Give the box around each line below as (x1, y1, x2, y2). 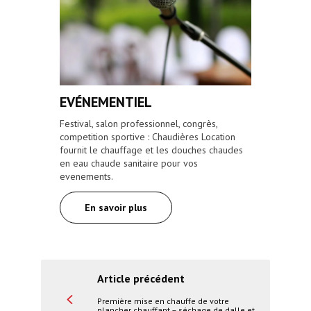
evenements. (60, 170, 113, 183)
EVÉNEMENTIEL (60, 93, 152, 112)
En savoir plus (85, 201, 147, 215)
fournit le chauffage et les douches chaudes (60, 144, 243, 157)
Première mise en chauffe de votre (97, 296, 229, 307)
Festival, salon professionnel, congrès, (60, 117, 217, 131)
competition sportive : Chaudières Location (60, 131, 235, 144)
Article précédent (97, 271, 185, 286)
